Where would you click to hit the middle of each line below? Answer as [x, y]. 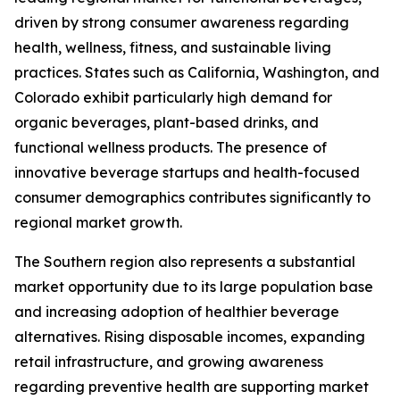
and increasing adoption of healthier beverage [177, 312]
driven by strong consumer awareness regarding [182, 23]
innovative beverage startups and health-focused [187, 173]
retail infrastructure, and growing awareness [169, 362]
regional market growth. [98, 223]
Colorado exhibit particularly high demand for [173, 98]
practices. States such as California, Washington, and [197, 73]
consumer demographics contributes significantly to [192, 198]
